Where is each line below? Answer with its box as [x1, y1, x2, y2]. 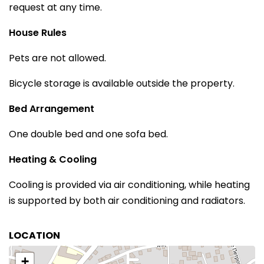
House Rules [9, 26, 67, 39]
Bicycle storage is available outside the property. [9, 77, 235, 90]
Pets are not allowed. [9, 51, 106, 65]
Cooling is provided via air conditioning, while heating [9, 178, 250, 192]
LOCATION [9, 229, 60, 242]
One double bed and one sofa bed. [9, 127, 168, 141]
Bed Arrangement [9, 102, 94, 115]
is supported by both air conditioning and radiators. [9, 194, 245, 207]
